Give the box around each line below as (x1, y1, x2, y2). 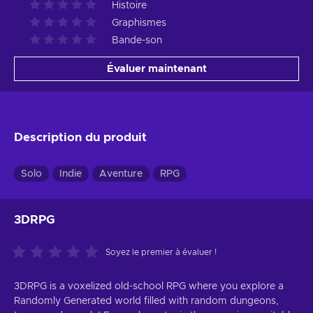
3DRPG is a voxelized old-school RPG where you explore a (14, 281, 284, 291)
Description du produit (14, 131, 147, 143)
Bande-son (112, 35, 162, 45)
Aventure (99, 168, 143, 179)
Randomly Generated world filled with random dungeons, (14, 296, 279, 306)
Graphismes (112, 17, 166, 28)
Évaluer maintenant (106, 63, 207, 74)
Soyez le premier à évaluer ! (105, 247, 217, 256)
